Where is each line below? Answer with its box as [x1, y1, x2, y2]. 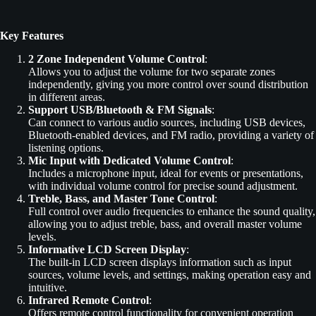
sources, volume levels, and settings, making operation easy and [28, 268, 311, 281]
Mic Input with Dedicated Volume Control [28, 154, 231, 166]
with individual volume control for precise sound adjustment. [28, 179, 298, 192]
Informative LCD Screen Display [28, 243, 186, 255]
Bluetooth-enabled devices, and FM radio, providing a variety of [28, 128, 314, 141]
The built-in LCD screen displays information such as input [28, 255, 291, 268]
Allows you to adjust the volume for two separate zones [28, 65, 275, 78]
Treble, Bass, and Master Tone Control [28, 192, 214, 205]
